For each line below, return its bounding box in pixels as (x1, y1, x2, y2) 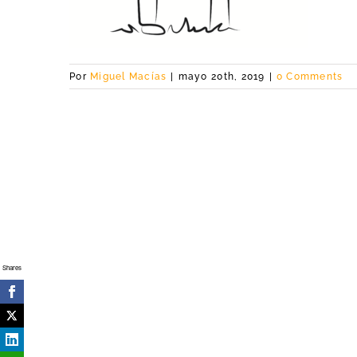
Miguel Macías (90, 71, 167, 82)
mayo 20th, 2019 (178, 71, 265, 82)
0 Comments (276, 71, 343, 82)
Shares (2, 263, 22, 272)
